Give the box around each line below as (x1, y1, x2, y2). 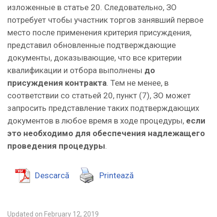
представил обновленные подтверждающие (7, 40, 176, 50)
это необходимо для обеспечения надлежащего (7, 128, 205, 138)
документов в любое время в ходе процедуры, (7, 115, 186, 125)
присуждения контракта (7, 77, 107, 88)
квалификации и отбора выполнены (7, 65, 144, 75)
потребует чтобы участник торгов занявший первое (7, 15, 203, 25)
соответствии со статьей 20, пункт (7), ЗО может (7, 90, 191, 100)
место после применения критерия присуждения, (7, 27, 191, 37)
